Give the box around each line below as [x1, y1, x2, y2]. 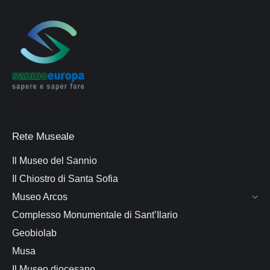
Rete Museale [12, 131, 74, 143]
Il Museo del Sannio [12, 155, 97, 166]
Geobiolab [12, 228, 57, 239]
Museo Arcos [12, 192, 67, 202]
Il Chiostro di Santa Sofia [12, 174, 118, 184]
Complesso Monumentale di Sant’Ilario [12, 210, 178, 221]
